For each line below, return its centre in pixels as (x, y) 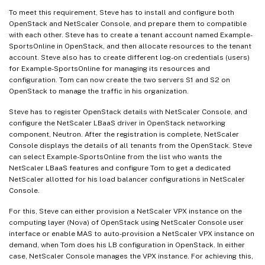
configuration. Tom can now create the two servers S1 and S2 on (119, 80)
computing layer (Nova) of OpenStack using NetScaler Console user (126, 222)
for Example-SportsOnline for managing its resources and (109, 68)
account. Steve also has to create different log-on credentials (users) (129, 57)
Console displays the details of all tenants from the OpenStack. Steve (130, 145)
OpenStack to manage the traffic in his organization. (101, 91)
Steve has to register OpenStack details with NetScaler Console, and (128, 112)
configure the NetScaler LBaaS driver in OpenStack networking (117, 123)
